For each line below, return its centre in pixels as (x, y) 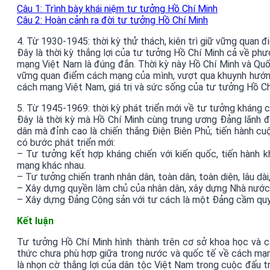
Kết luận (35, 221)
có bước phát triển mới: (66, 143)
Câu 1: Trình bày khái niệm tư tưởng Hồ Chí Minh (117, 9)
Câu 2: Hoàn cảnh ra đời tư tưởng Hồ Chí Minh (112, 20)
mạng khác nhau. (51, 165)
